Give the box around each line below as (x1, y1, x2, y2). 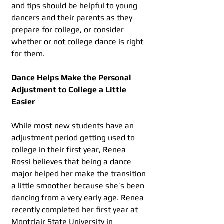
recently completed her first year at (11, 204, 140, 214)
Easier (11, 96, 35, 106)
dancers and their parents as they (11, 12, 134, 22)
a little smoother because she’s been (11, 180, 146, 190)
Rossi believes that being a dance (11, 156, 133, 166)
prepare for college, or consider (11, 24, 126, 34)
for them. (11, 48, 45, 58)
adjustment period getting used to (11, 132, 137, 142)
